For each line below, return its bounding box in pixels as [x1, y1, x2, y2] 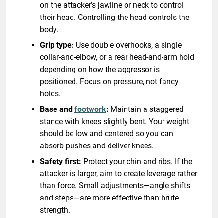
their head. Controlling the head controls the [40, 12, 189, 22]
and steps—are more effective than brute [40, 193, 179, 202]
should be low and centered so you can [40, 128, 173, 138]
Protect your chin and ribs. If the [81, 156, 192, 166]
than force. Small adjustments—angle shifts [40, 181, 190, 190]
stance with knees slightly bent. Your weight [40, 116, 189, 126]
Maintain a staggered [109, 104, 183, 114]
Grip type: [40, 40, 74, 50]
